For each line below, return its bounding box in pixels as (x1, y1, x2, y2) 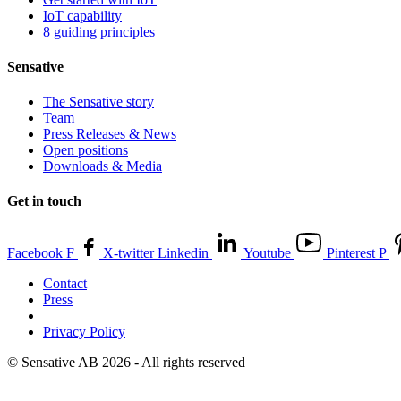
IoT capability (43, 7, 122, 23)
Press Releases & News (43, 126, 176, 142)
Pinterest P (327, 244, 386, 260)
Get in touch (7, 193, 81, 209)
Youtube (243, 244, 291, 260)
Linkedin (158, 244, 209, 260)
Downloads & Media (43, 158, 162, 175)
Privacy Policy (43, 323, 125, 339)
